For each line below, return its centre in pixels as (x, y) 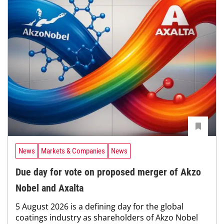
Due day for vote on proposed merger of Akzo (108, 172)
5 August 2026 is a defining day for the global (99, 207)
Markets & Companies (73, 151)
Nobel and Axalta (49, 188)
